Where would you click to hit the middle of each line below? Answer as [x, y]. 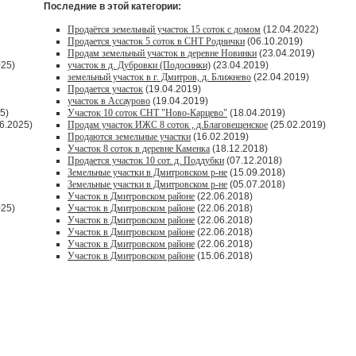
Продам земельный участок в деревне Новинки [162, 53]
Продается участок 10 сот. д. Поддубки [146, 161]
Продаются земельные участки [129, 137]
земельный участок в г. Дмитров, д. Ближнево [159, 77]
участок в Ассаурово [109, 101]
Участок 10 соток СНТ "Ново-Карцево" [147, 113]
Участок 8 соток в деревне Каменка [139, 149]
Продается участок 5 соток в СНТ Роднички [156, 41]
